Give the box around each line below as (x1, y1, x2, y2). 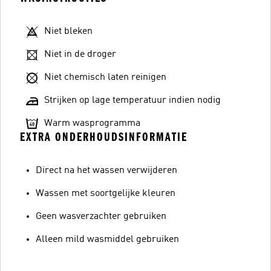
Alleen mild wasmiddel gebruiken (36, 235, 179, 244)
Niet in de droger (44, 50, 116, 59)
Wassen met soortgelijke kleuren (36, 189, 175, 198)
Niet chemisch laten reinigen (44, 73, 166, 82)
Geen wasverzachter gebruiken (36, 212, 166, 221)
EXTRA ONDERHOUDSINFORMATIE (20, 130, 188, 144)
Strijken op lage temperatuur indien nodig (44, 96, 221, 105)
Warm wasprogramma (44, 119, 140, 128)
